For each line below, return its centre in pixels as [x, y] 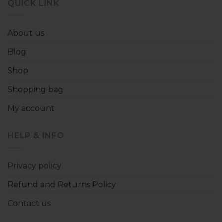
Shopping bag [35, 90]
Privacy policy [34, 166]
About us [26, 33]
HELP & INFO [36, 136]
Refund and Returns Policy [62, 184]
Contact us [29, 203]
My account [31, 109]
